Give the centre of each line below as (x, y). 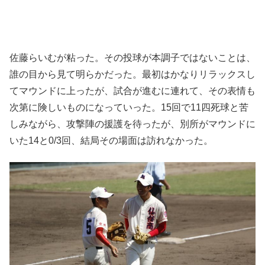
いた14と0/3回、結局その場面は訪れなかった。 (111, 140)
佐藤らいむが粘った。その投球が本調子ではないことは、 (132, 57)
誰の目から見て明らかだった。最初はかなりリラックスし (132, 74)
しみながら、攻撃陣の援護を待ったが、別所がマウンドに (132, 124)
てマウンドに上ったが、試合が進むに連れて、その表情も (132, 91)
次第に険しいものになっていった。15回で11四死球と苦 (129, 107)
